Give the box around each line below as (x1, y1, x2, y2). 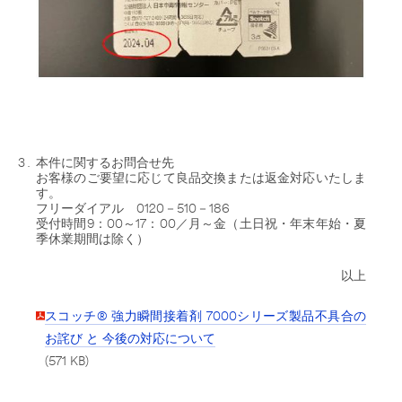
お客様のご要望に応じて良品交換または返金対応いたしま (36, 172, 366, 187)
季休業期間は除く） (36, 233, 149, 248)
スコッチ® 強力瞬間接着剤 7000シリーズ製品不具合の (45, 310, 366, 325)
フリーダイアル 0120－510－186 (36, 203, 230, 217)
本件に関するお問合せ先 (36, 157, 174, 171)
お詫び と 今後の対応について (45, 333, 215, 347)
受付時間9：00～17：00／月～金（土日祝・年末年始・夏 (36, 218, 366, 232)
